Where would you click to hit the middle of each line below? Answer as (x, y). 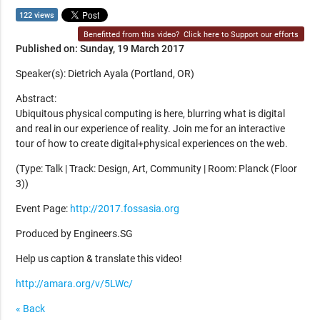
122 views (37, 15)
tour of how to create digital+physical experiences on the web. (152, 143)
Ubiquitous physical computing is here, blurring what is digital (151, 113)
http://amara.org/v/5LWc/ (75, 283)
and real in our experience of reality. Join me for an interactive (151, 128)
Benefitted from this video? (133, 34)
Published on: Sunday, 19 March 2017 (100, 48)
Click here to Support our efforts (241, 34)
